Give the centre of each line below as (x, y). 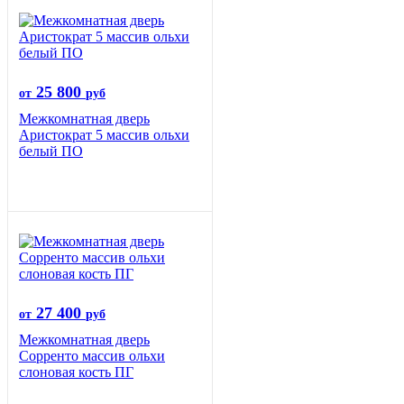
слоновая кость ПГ (76, 372)
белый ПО (51, 151)
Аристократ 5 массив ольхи (104, 135)
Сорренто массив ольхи (92, 356)
